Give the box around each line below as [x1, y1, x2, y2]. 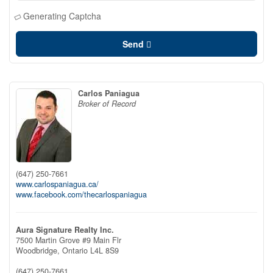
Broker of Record [78, 98, 136, 109]
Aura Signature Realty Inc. [16, 224, 114, 235]
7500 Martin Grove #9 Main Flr [16, 235, 121, 246]
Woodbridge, [16, 245, 62, 256]
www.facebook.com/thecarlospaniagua [16, 189, 147, 200]
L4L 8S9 [90, 245, 119, 256]
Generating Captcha [23, 10, 101, 22]
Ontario [62, 245, 88, 256]
